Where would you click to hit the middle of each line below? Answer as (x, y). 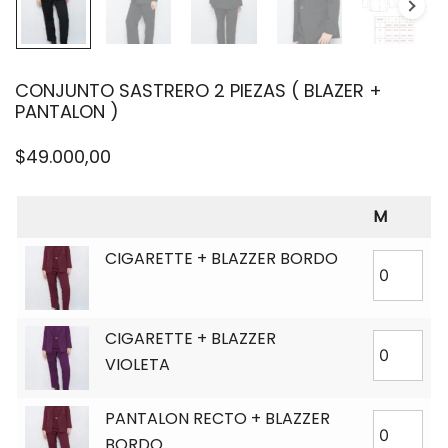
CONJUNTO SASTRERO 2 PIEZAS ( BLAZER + (198, 90)
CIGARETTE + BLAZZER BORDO (221, 258)
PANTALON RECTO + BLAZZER (217, 418)
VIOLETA (137, 364)
